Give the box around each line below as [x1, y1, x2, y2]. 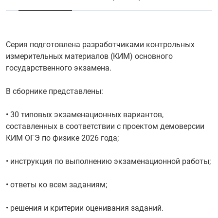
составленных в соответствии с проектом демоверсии [6, 121, 204, 131]
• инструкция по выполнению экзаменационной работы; [6, 156, 211, 166]
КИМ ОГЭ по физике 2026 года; [6, 133, 119, 143]
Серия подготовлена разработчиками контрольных [6, 39, 195, 49]
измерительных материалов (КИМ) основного [6, 51, 173, 61]
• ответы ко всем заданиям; [6, 180, 107, 189]
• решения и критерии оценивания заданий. [6, 203, 163, 213]
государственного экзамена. [6, 63, 111, 73]
